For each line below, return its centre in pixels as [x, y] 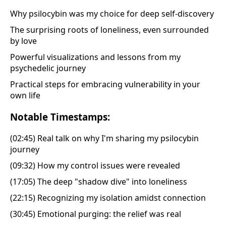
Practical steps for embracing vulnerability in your [105, 84]
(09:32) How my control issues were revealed [95, 165]
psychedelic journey [48, 68]
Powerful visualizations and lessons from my [95, 57]
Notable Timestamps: [60, 117]
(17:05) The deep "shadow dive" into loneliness [99, 181]
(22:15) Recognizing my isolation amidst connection [108, 197]
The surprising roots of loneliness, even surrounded [109, 30]
